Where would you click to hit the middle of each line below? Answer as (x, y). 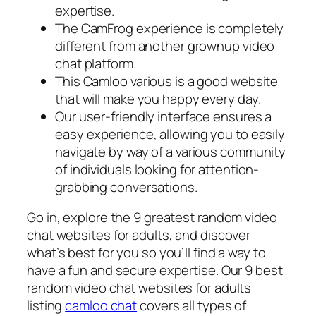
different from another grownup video (165, 45)
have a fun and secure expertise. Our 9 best (155, 271)
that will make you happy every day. (158, 98)
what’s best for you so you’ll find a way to (146, 253)
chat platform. (96, 63)
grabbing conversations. (126, 187)
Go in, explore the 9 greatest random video (152, 218)
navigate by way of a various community (171, 151)
